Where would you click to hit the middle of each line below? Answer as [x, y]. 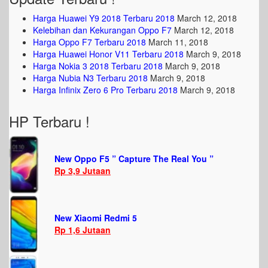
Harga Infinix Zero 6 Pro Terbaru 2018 [105, 90]
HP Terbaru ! [49, 121]
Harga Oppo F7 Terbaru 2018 [89, 42]
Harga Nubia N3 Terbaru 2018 [90, 78]
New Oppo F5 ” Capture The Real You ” [134, 159]
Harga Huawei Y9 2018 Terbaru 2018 [104, 18]
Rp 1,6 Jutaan [83, 230]
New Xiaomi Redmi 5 [96, 218]
